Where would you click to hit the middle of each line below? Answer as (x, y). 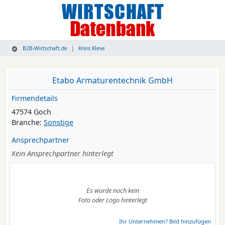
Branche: (28, 123)
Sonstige (59, 123)
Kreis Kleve (92, 48)
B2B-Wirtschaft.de (44, 48)
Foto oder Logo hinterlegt (113, 200)
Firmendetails (35, 98)
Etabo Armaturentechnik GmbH (113, 81)
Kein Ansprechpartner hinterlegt (63, 154)
